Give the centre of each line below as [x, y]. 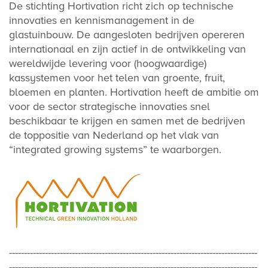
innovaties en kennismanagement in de [102, 20]
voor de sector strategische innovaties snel [109, 106]
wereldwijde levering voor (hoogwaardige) [108, 63]
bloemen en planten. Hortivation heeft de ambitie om [134, 92]
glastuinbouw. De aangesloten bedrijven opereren [127, 35]
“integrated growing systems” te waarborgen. [115, 150]
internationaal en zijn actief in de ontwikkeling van [127, 49]
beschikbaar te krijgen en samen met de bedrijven [127, 121]
